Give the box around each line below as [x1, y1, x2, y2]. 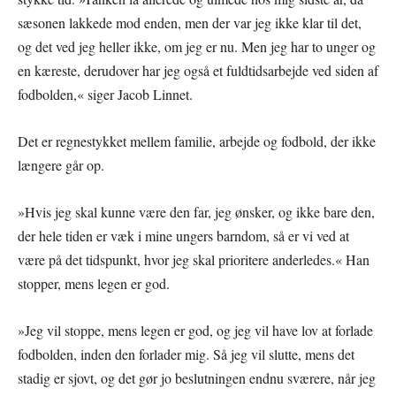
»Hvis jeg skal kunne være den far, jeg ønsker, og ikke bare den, [18, 202, 375, 221]
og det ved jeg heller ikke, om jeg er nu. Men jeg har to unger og [18, 36, 376, 56]
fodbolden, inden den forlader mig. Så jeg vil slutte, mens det [18, 344, 354, 363]
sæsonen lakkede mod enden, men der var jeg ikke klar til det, [18, 12, 362, 32]
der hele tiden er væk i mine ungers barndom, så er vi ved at [18, 225, 349, 245]
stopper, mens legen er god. [18, 273, 170, 293]
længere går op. [18, 155, 104, 174]
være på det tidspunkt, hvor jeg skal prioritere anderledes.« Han [18, 249, 369, 269]
